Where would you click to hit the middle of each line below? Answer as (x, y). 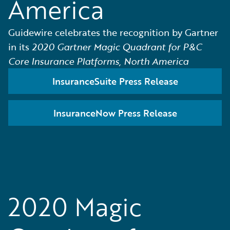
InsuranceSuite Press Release (115, 81)
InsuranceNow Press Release (115, 113)
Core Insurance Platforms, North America (98, 61)
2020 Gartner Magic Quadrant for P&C (117, 47)
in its (20, 47)
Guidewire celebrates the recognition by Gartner (113, 32)
